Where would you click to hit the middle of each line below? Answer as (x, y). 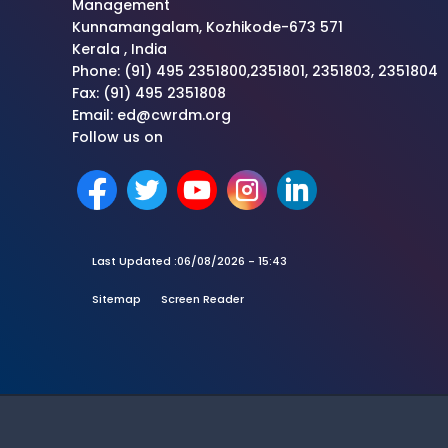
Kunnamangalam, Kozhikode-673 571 (207, 27)
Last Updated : (134, 261)
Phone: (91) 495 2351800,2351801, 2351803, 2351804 (255, 71)
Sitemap (116, 299)
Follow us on (117, 137)
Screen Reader (202, 299)
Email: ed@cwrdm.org (151, 115)
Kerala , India (119, 49)
